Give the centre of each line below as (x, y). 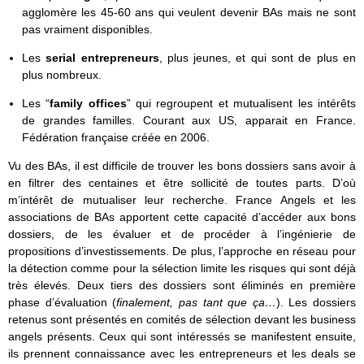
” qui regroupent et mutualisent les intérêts (241, 104)
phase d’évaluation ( (63, 303)
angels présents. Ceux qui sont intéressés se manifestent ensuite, (182, 337)
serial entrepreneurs (102, 58)
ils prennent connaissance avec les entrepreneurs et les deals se (182, 354)
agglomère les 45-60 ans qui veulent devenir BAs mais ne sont (188, 12)
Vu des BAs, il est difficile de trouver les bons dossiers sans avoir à (182, 166)
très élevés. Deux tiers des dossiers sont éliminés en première (182, 286)
